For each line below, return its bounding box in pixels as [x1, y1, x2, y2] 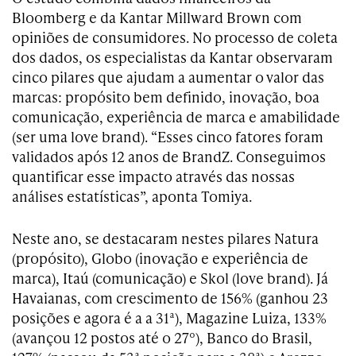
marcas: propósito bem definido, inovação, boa [12, 87, 319, 107]
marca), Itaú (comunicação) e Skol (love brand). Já [12, 268, 328, 288]
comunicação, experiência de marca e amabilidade [12, 106, 340, 127]
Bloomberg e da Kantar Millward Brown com [12, 7, 302, 28]
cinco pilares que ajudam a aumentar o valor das [12, 67, 324, 87]
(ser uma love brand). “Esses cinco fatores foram [12, 126, 323, 147]
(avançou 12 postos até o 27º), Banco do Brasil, [12, 327, 312, 348]
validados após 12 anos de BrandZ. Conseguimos [12, 146, 326, 167]
